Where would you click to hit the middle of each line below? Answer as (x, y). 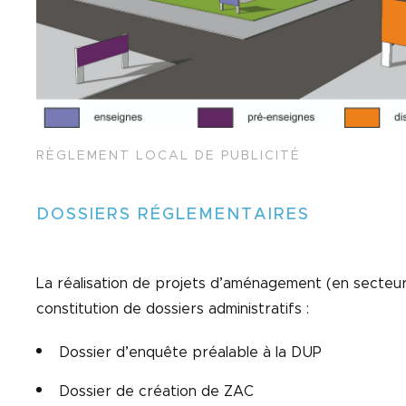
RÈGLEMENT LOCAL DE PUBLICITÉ (169, 156)
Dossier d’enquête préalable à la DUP (190, 353)
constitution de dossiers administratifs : (173, 309)
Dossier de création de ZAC (156, 391)
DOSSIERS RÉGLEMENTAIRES (173, 215)
